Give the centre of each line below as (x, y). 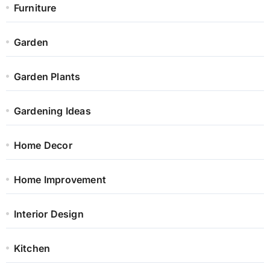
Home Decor (43, 146)
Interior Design (49, 214)
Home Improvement (60, 180)
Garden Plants (47, 77)
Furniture (35, 8)
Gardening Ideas (52, 111)
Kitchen (32, 249)
